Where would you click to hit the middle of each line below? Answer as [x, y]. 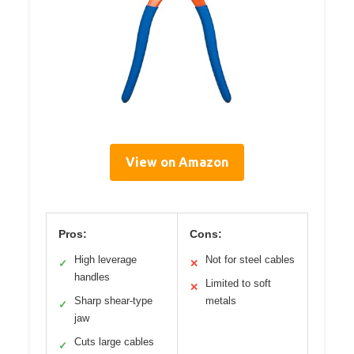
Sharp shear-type [113, 301]
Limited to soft [238, 284]
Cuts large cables [114, 342]
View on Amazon [177, 162]
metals [220, 301]
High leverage [105, 260]
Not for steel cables [250, 260]
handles [92, 277]
